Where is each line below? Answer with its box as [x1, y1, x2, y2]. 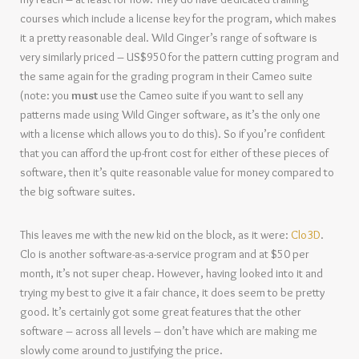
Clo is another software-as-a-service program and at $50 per [20, 247, 309, 261]
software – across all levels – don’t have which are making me [20, 324, 317, 338]
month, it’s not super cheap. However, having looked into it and [20, 266, 323, 280]
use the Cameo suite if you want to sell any [98, 88, 303, 103]
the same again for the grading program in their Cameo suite [20, 69, 313, 83]
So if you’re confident [224, 127, 325, 141]
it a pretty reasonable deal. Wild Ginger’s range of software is [20, 30, 317, 45]
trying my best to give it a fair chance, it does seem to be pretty [20, 285, 325, 300]
